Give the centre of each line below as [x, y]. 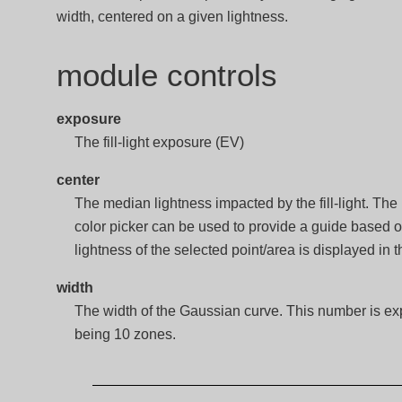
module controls [166, 75]
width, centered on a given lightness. [172, 17]
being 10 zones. [125, 334]
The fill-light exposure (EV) [159, 142]
